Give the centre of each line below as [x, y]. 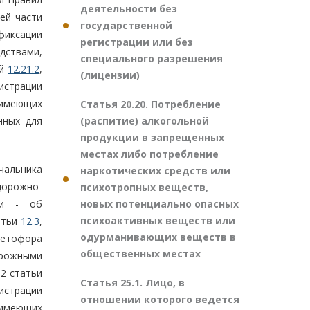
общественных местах [140, 254]
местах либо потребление [149, 154]
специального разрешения [152, 58]
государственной [126, 25]
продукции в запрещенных [152, 137]
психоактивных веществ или [158, 220]
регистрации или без [137, 42]
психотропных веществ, [144, 187]
